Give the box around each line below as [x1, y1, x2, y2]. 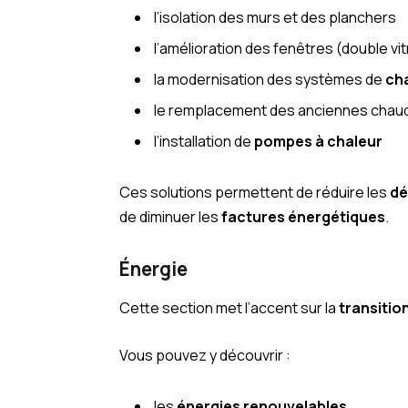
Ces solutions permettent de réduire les [119, 182, 391, 203]
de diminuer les [119, 207, 222, 228]
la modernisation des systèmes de [154, 69, 386, 90]
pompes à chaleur [254, 131, 383, 152]
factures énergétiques [221, 207, 386, 228]
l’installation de [154, 131, 255, 152]
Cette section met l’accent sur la [119, 298, 340, 319]
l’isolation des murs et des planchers [154, 7, 397, 28]
